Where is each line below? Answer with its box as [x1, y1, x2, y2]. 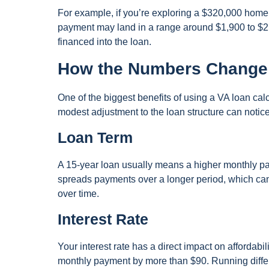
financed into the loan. [58, 37, 151, 47]
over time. [58, 188, 99, 199]
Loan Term [58, 129, 133, 146]
